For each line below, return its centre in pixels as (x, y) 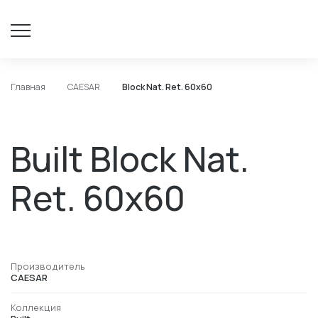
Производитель (48, 267)
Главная (28, 87)
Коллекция (36, 308)
